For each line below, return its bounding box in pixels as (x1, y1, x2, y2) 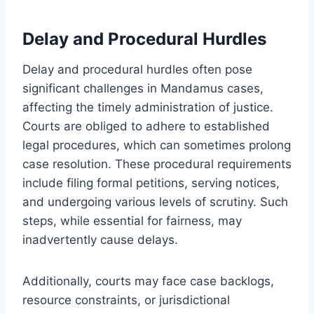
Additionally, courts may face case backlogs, (22, 273, 274, 288)
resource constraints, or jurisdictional (22, 292, 230, 307)
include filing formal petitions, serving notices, (22, 175, 280, 190)
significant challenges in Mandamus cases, (22, 81, 264, 95)
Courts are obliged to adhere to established (22, 118, 270, 133)
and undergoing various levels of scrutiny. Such (22, 194, 288, 209)
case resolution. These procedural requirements (22, 156, 292, 171)
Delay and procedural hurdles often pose (22, 62, 252, 76)
